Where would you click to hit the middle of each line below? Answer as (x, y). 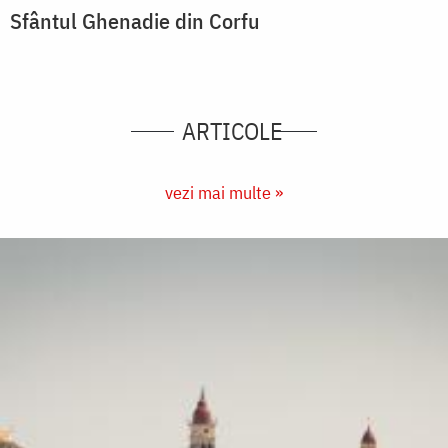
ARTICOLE (233, 131)
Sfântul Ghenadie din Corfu (135, 21)
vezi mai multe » (224, 193)
